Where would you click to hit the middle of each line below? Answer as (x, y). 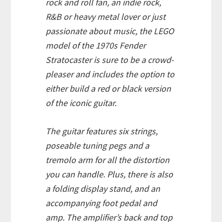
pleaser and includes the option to (110, 74)
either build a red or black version (109, 89)
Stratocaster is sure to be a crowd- (110, 60)
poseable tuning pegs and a (98, 146)
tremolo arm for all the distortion (108, 160)
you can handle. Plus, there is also (110, 174)
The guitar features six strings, (102, 131)
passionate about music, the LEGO (110, 31)
